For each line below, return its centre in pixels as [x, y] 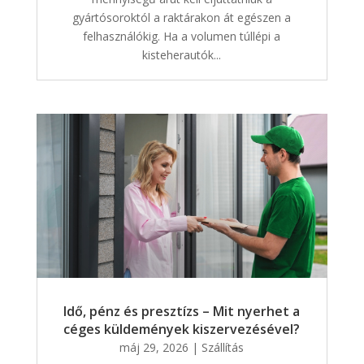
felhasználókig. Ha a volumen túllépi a [182, 36]
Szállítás [223, 347]
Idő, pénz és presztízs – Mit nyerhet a [182, 311]
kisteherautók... [182, 54]
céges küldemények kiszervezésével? [182, 329]
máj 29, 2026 [154, 347]
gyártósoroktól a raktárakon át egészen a [182, 17]
